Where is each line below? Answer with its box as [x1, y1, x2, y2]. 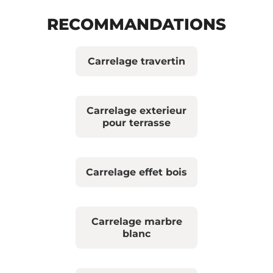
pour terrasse [102, 116, 171, 129]
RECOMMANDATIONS [47, 15, 226, 35]
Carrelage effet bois [86, 166, 187, 178]
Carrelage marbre [91, 215, 182, 227]
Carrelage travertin [88, 55, 185, 67]
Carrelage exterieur [87, 104, 186, 116]
